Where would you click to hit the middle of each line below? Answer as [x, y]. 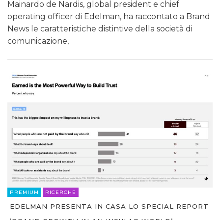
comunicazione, [38, 41]
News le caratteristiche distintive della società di [100, 29]
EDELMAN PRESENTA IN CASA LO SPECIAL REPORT [109, 206]
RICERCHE [61, 192]
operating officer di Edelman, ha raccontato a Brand [109, 17]
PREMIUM [24, 192]
